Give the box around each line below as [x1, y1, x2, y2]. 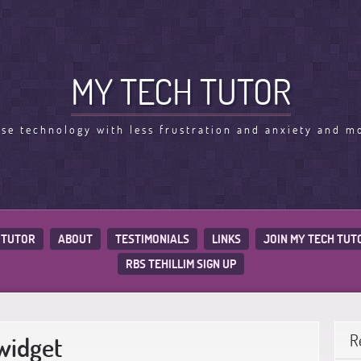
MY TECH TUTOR [70, 68, 291, 114]
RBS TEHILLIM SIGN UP [125, 256, 236, 272]
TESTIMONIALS [114, 231, 189, 247]
